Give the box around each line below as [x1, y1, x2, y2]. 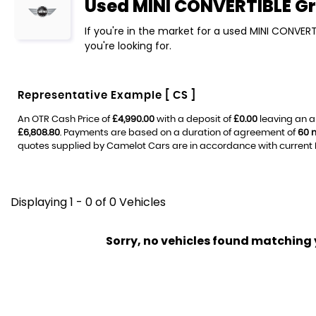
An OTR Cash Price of [18, 114, 112, 124]
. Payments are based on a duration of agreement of [60, 128, 298, 138]
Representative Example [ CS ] [18, 90, 196, 101]
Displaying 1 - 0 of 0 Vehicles [11, 193, 166, 210]
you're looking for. [85, 38, 171, 53]
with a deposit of [154, 114, 233, 124]
